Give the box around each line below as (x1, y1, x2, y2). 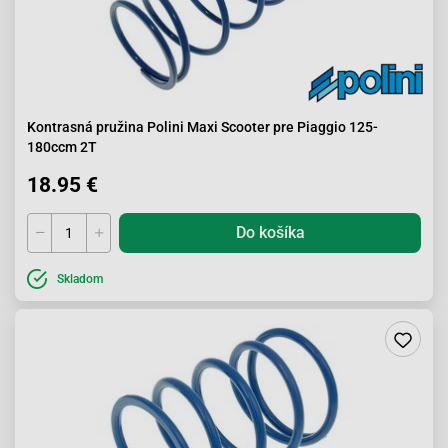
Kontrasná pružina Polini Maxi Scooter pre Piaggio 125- (27, 119, 378, 135)
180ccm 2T (27, 139, 97, 155)
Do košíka (235, 223, 305, 242)
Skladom (57, 272, 103, 286)
